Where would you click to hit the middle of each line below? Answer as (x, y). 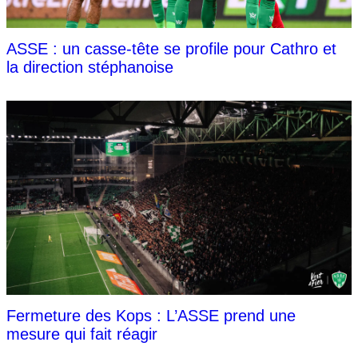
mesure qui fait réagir (82, 334)
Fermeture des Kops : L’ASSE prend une (151, 316)
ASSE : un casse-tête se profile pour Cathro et (171, 49)
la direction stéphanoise (90, 68)
